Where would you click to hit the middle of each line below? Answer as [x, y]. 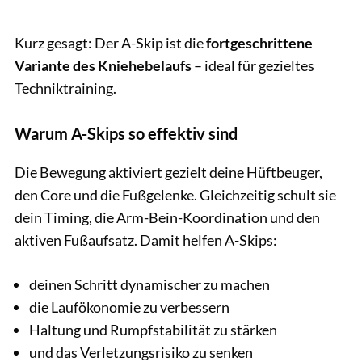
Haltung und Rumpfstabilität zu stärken [153, 329]
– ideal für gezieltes [253, 65]
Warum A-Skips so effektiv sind [126, 133]
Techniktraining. [65, 88]
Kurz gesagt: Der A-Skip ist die [110, 42]
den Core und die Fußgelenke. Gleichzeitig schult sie [175, 194]
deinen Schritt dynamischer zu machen [149, 284]
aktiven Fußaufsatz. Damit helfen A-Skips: [146, 240]
